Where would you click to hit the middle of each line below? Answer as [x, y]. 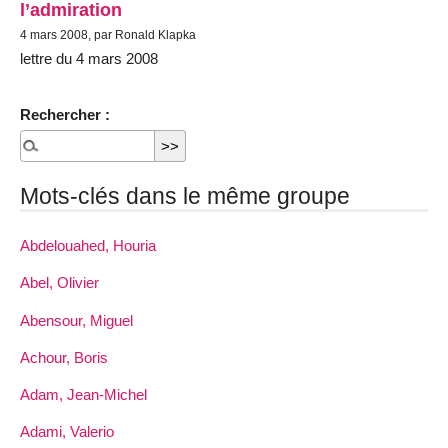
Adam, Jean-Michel [83, 394]
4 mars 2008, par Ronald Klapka [108, 34]
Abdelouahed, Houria [88, 246]
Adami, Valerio [67, 432]
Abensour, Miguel [76, 320]
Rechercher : [65, 115]
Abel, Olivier [59, 283]
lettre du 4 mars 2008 [89, 58]
